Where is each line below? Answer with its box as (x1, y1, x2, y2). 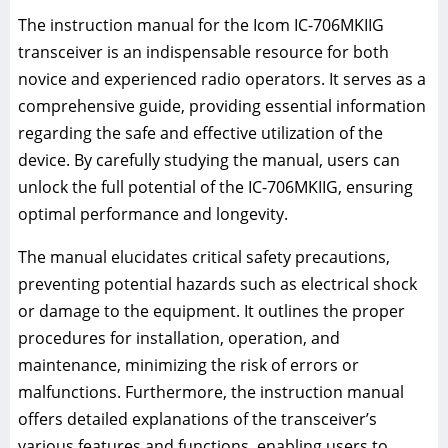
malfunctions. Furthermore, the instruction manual (18, 381, 404, 404)
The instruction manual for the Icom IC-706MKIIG (18, 14, 384, 37)
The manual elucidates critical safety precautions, (18, 246, 390, 269)
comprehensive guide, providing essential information (18, 95, 426, 118)
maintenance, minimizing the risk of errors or (18, 354, 359, 377)
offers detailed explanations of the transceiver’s (18, 408, 377, 431)
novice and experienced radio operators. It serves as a (18, 68, 426, 91)
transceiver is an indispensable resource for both (18, 41, 389, 64)
